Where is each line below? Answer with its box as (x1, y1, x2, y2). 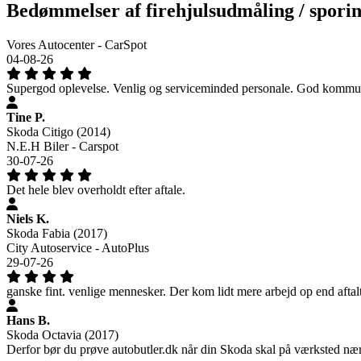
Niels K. (6, 211, 49, 226)
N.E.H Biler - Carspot (6, 139, 118, 153)
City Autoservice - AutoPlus (6, 240, 149, 255)
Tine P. (6, 110, 45, 124)
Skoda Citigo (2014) (6, 124, 110, 139)
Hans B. (6, 313, 50, 327)
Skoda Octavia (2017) (6, 327, 118, 342)
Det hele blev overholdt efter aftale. (6, 182, 185, 197)
